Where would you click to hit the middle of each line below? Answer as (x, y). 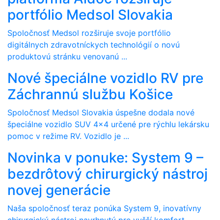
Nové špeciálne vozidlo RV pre (105, 78)
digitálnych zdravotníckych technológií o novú (94, 45)
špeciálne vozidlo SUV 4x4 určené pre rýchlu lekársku (108, 124)
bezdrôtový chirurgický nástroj (108, 174)
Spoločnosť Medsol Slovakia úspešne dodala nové (101, 112)
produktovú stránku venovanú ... (67, 56)
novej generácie (59, 190)
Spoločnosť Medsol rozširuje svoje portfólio (89, 33)
